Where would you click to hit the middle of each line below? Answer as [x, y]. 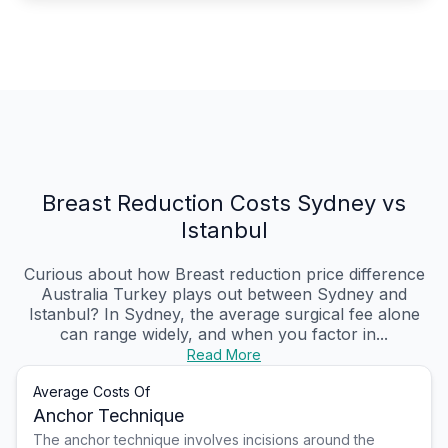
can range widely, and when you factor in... [224, 334]
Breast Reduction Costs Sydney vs [224, 203]
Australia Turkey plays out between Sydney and [224, 294]
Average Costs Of [91, 392]
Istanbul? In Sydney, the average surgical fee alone [224, 314]
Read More [224, 355]
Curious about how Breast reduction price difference [224, 274]
